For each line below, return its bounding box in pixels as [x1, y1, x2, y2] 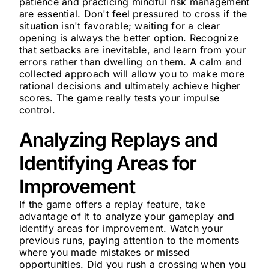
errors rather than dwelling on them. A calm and [19, 56, 243, 68]
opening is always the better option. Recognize [19, 32, 239, 44]
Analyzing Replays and [19, 128, 217, 151]
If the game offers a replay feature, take [19, 198, 205, 210]
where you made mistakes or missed [19, 246, 190, 258]
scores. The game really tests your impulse [19, 92, 220, 104]
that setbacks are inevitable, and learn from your [19, 44, 246, 56]
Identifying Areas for [19, 151, 196, 175]
